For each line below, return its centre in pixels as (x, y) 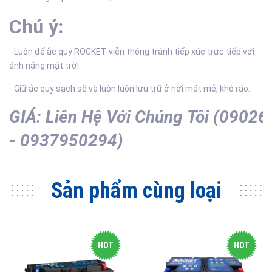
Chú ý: (36, 27)
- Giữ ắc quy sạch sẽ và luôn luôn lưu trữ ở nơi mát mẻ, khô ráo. (130, 89)
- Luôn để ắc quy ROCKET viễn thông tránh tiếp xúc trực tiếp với (132, 52)
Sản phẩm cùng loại (136, 191)
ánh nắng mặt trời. (45, 66)
